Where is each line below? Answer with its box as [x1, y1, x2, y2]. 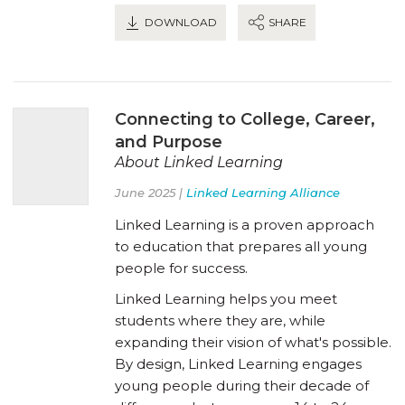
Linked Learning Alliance [186, 184, 340, 200]
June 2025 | [115, 184, 186, 200]
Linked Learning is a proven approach [115, 215, 374, 233]
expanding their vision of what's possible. [115, 333, 391, 351]
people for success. [115, 259, 248, 277]
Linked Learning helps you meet [115, 289, 337, 307]
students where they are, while [115, 311, 325, 329]
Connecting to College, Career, [115, 108, 375, 129]
